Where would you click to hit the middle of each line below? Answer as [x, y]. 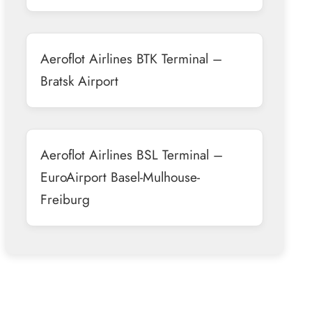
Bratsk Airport [79, 80]
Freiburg [65, 199]
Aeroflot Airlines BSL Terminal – [131, 154]
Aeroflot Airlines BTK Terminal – [131, 58]
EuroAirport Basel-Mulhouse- [120, 177]
